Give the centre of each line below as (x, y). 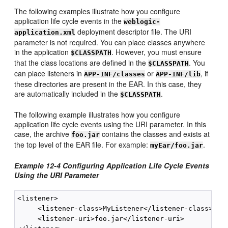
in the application (43, 52)
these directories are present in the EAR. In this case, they (108, 84)
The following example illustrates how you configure (97, 115)
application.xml (45, 32)
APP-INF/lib (178, 74)
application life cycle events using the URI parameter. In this (110, 124)
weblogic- (142, 22)
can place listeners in (49, 73)
